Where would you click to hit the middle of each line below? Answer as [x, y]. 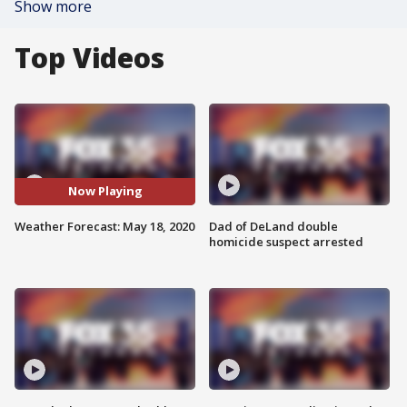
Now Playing [105, 191]
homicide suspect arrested [286, 241]
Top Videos [89, 58]
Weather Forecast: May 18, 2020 [104, 226]
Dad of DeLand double [273, 226]
